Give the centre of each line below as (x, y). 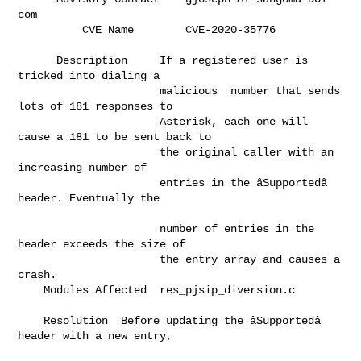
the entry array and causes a (89, 259)
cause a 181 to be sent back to (121, 137)
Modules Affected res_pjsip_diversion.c (31, 290)
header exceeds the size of (118, 244)
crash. (105, 274)
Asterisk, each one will (89, 121)
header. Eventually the (105, 198)
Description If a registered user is (37, 60)
